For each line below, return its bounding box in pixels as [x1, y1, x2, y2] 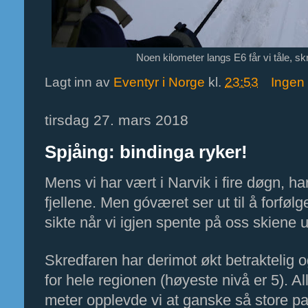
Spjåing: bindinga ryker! [45, 142, 247, 162]
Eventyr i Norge [113, 74, 205, 89]
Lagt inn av [45, 74, 113, 89]
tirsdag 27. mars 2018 [45, 112, 188, 128]
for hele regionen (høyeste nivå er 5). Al [45, 272, 305, 289]
